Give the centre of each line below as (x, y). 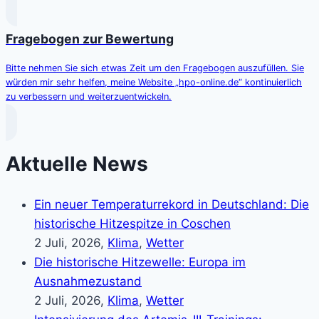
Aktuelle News (77, 163)
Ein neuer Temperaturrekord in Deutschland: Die (172, 205)
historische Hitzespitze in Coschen (132, 224)
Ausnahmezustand (88, 282)
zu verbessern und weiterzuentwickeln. (89, 96)
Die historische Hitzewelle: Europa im (140, 262)
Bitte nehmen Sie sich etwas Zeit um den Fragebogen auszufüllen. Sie (155, 68)
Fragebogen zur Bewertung (90, 39)
